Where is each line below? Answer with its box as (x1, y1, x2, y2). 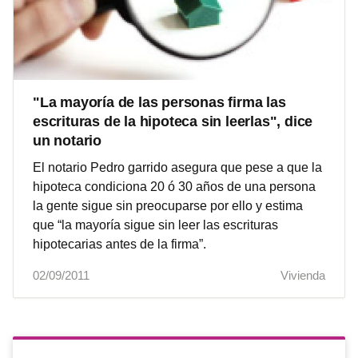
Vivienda (280, 268, 325, 283)
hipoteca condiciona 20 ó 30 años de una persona (33, 180, 316, 194)
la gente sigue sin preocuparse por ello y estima (33, 199, 303, 213)
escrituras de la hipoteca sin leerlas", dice (33, 113, 313, 130)
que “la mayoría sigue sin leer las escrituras (33, 218, 278, 233)
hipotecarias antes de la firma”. (33, 237, 206, 252)
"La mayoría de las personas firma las (33, 94, 286, 111)
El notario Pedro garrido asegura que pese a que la (33, 161, 322, 175)
